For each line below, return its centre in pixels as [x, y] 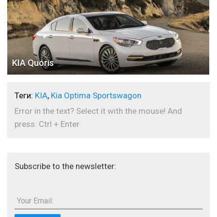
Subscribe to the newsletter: [65, 166]
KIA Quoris [33, 62]
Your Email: [35, 201]
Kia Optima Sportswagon [96, 95]
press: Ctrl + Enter [47, 124]
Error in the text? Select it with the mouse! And [98, 111]
